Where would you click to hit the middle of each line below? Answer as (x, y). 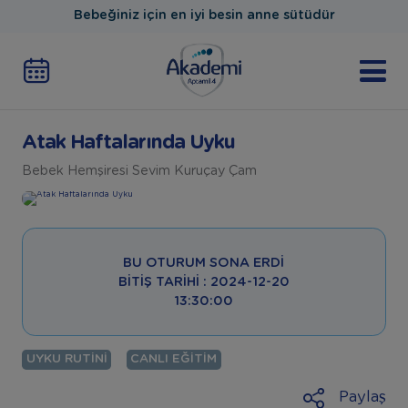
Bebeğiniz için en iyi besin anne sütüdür (204, 15)
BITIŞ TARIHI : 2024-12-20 (204, 282)
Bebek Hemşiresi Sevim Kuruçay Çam (139, 172)
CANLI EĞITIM (174, 359)
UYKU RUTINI (66, 359)
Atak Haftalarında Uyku (128, 143)
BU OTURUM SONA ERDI (204, 263)
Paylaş (363, 398)
